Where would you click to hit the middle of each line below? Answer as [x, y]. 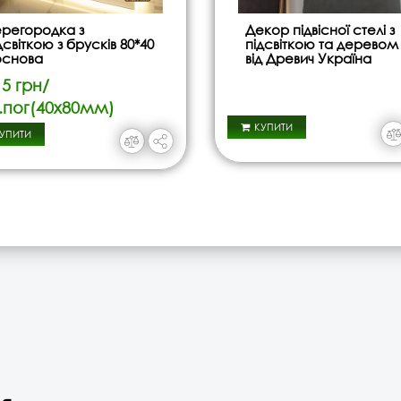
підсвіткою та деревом [321, 44]
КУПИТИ [273, 128]
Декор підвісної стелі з [320, 30]
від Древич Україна [308, 59]
